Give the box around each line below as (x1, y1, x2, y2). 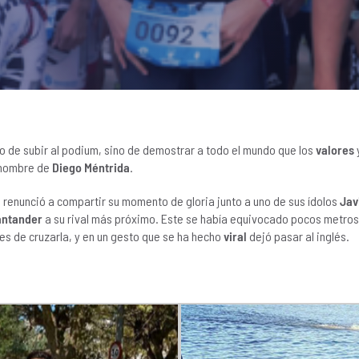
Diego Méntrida (52, 159, 130, 175)
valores (316, 142, 354, 157)
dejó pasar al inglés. (247, 228, 349, 244)
